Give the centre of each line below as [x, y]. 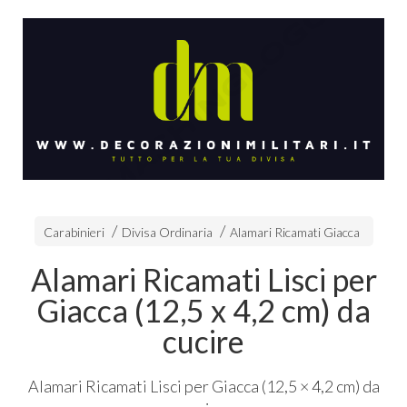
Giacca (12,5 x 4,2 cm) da [203, 311]
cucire [203, 342]
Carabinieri [74, 233]
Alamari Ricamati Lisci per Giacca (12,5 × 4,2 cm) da [203, 387]
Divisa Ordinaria [167, 233]
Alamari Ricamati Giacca [294, 233]
